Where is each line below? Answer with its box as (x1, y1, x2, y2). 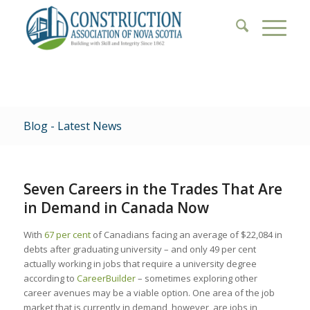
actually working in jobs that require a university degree (23, 257, 257, 270)
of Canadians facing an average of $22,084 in (90, 228, 282, 241)
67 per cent (44, 228, 91, 241)
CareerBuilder (76, 272, 136, 284)
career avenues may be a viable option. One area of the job (23, 286, 275, 299)
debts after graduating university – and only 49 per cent (23, 243, 256, 255)
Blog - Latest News (23, 118, 122, 134)
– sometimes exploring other (135, 272, 257, 284)
